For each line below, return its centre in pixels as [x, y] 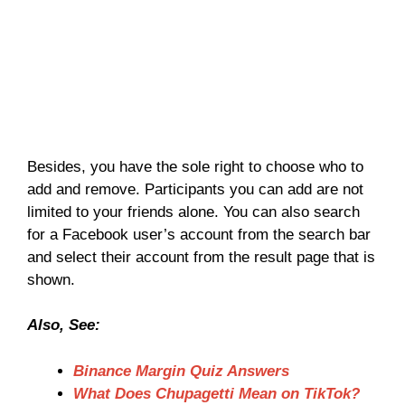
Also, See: [64, 325]
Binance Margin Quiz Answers [181, 371]
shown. [51, 279]
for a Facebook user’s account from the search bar [199, 234]
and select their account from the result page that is [201, 257]
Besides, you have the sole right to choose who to [195, 166]
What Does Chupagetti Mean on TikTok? [217, 393]
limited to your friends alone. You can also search [193, 212]
